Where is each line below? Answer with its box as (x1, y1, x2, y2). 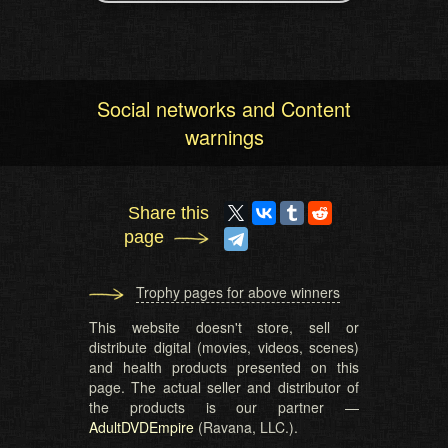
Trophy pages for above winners (136, 282, 340, 302)
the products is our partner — (89, 397, 359, 417)
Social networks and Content (97, 94, 351, 123)
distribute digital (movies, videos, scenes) (89, 337, 359, 357)
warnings (184, 122, 264, 151)
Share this (128, 203, 209, 223)
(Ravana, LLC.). (194, 417, 298, 437)
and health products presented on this (89, 357, 359, 377)
